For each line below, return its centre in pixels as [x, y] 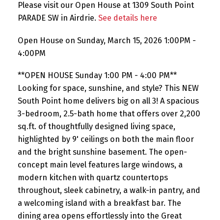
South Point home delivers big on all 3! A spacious [108, 101]
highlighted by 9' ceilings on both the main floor [106, 139]
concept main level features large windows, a [100, 165]
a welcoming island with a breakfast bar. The [99, 203]
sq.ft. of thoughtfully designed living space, [96, 127]
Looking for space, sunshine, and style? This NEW [108, 88]
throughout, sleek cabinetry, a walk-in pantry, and [109, 191]
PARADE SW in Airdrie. [58, 18]
